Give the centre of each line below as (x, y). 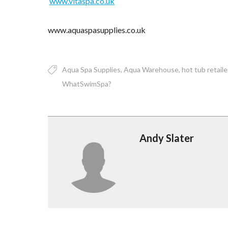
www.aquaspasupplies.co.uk (97, 30)
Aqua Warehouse (151, 69)
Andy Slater (167, 138)
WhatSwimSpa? (87, 84)
